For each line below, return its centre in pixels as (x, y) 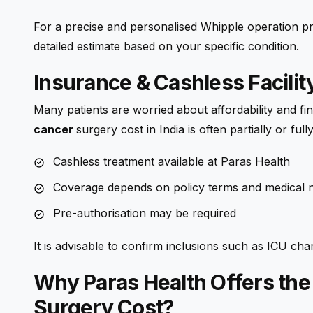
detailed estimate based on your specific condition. (166, 46)
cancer (55, 130)
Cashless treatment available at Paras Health (172, 162)
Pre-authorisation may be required (145, 213)
